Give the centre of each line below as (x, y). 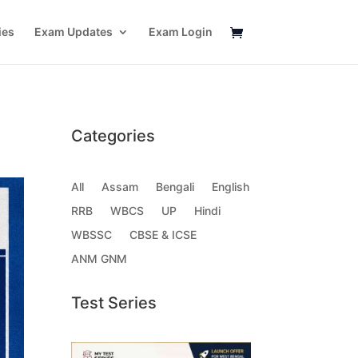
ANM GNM (99, 259)
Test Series (114, 302)
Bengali (175, 187)
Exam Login (180, 32)
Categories (113, 135)
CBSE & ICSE (163, 235)
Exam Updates (73, 32)
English (231, 187)
